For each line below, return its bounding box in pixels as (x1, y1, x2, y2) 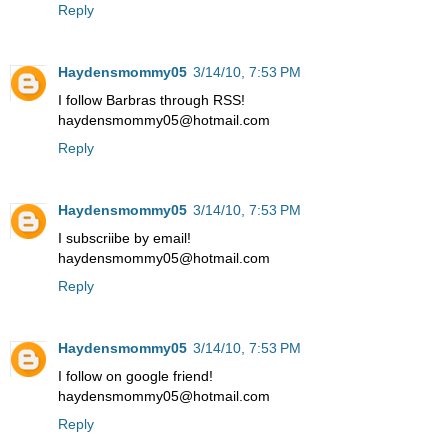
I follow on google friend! (58, 368, 213, 385)
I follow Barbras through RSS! (58, 92, 245, 109)
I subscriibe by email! (58, 230, 191, 247)
